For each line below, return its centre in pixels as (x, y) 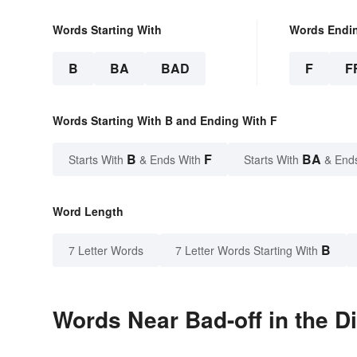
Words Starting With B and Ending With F (165, 121)
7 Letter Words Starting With (247, 251)
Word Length (88, 212)
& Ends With (170, 160)
